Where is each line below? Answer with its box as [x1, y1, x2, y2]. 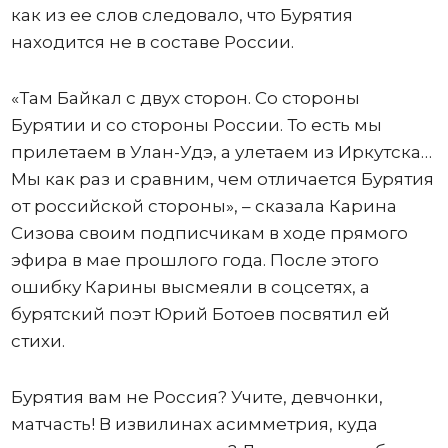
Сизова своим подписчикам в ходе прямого [10, 223, 408, 243]
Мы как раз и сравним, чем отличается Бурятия [10, 169, 434, 189]
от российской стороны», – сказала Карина [10, 196, 397, 216]
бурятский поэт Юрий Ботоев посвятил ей [10, 304, 390, 324]
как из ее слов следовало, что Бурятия [10, 5, 353, 25]
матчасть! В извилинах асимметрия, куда [10, 414, 378, 434]
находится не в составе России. [10, 32, 294, 52]
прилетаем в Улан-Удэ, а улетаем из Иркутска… [10, 142, 432, 162]
